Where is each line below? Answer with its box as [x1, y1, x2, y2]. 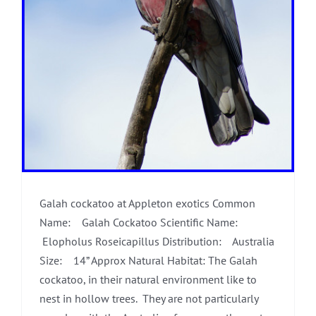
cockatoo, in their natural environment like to [39, 272, 257, 287]
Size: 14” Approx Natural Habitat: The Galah [39, 253, 257, 268]
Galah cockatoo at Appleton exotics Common [39, 196, 255, 211]
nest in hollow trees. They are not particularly [39, 291, 258, 306]
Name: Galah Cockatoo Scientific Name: [39, 215, 243, 230]
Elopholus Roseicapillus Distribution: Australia [39, 234, 274, 249]
